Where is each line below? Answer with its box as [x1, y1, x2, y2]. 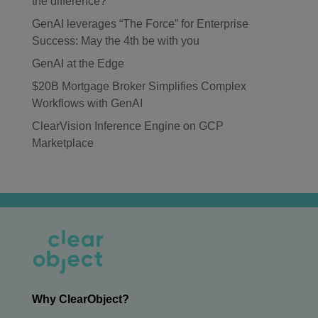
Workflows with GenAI [31, 97, 143, 109]
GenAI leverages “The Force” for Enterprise [31, 18, 248, 30]
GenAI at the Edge [31, 57, 124, 70]
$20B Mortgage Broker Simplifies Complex [31, 80, 246, 92]
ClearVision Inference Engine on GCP [31, 120, 224, 132]
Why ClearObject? [31, 293, 129, 306]
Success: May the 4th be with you [31, 35, 199, 47]
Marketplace [31, 137, 94, 149]
